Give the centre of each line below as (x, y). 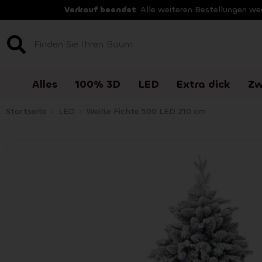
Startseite (26, 112)
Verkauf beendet (100, 10)
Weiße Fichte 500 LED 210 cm (146, 112)
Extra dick (203, 85)
